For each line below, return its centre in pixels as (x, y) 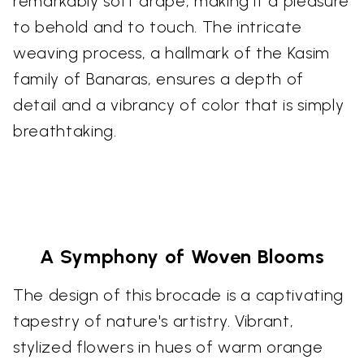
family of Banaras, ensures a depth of (159, 79)
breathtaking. (65, 131)
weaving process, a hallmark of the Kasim (171, 53)
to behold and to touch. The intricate (158, 27)
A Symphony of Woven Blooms (182, 257)
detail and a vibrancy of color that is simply (179, 105)
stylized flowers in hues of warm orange (168, 347)
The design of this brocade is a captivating (178, 295)
